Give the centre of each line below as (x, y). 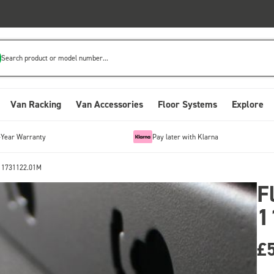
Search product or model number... (55, 57)
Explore (248, 104)
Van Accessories (109, 104)
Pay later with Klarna (185, 136)
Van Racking (36, 104)
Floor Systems (187, 104)
